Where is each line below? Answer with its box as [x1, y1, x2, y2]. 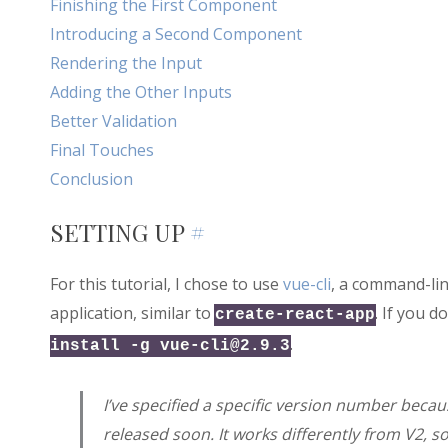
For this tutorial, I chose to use [49, 273, 283, 296]
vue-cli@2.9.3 [159, 337, 290, 356]
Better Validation [49, 110, 177, 133]
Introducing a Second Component [49, 23, 302, 46]
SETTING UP [49, 216, 190, 249]
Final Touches [49, 139, 154, 162]
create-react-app [214, 306, 375, 325]
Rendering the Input [49, 52, 202, 75]
